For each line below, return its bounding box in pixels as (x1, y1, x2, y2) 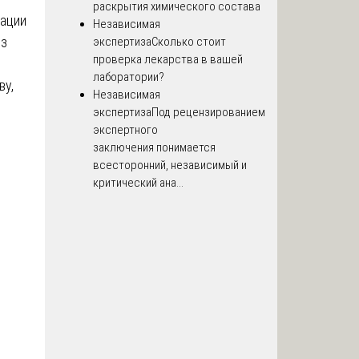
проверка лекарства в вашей (93, 51, 243, 67)
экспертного (93, 122, 158, 137)
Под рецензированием (151, 104, 265, 119)
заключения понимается (93, 139, 216, 155)
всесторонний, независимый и (93, 157, 247, 172)
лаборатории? (93, 69, 164, 84)
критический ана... (93, 175, 184, 190)
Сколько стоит (151, 34, 226, 49)
